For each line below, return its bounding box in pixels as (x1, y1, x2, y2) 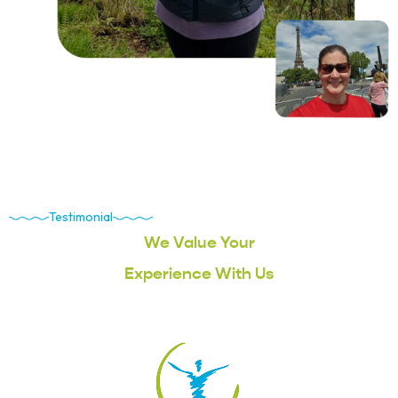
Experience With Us (124, 262, 274, 283)
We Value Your (143, 231, 255, 252)
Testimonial (49, 208, 113, 225)
